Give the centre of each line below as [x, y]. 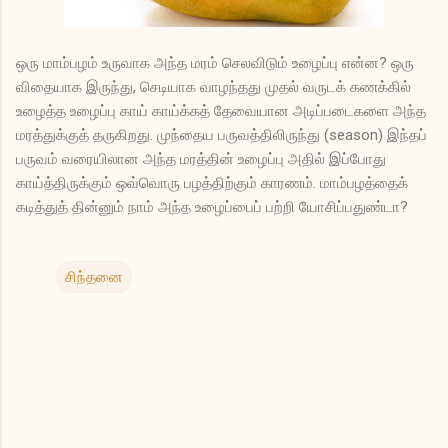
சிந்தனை [94, 276]
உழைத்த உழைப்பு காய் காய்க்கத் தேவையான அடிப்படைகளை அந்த [221, 110]
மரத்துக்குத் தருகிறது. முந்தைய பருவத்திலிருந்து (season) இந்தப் [221, 134]
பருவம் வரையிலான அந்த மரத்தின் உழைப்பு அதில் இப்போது [201, 158]
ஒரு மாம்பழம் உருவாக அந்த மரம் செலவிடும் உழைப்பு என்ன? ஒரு [215, 62]
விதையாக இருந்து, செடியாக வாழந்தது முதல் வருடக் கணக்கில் [213, 86]
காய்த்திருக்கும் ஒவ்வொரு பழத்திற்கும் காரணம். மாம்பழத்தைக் [212, 182]
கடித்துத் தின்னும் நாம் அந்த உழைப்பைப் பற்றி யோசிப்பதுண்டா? [212, 206]
